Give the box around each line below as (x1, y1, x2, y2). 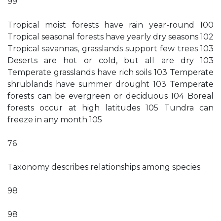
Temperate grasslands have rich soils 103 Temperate (7, 68, 214, 77)
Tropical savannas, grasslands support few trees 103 (7, 44, 214, 53)
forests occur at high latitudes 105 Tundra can (7, 103, 214, 112)
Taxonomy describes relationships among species (7, 162, 200, 172)
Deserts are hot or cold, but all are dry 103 (7, 56, 214, 65)
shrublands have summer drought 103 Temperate (7, 79, 214, 89)
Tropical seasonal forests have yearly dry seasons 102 (7, 32, 214, 41)
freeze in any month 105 (7, 115, 102, 124)
